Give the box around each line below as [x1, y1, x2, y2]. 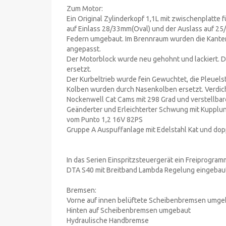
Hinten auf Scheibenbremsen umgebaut [67, 206, 191, 214]
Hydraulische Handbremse [67, 216, 149, 224]
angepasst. [67, 44, 101, 53]
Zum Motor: [67, 4, 103, 13]
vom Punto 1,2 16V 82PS [67, 115, 143, 124]
